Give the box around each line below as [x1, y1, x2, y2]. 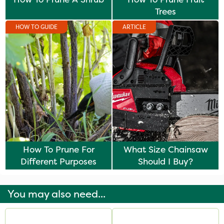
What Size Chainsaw [123, 143, 208, 155]
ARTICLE [122, 22, 146, 31]
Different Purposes [20, 155, 96, 167]
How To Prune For [22, 143, 94, 155]
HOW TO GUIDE [15, 22, 57, 31]
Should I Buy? [138, 155, 193, 167]
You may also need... [7, 186, 105, 201]
